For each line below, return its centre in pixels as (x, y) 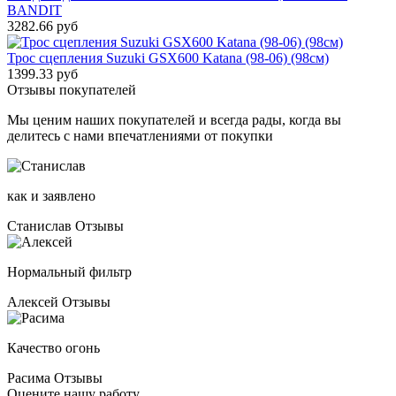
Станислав (39, 226)
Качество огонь (53, 348)
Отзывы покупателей (72, 90)
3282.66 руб (42, 26)
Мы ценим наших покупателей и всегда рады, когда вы (174, 120)
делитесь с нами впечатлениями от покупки (140, 136)
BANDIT (34, 10)
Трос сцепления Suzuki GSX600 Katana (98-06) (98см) (168, 58)
